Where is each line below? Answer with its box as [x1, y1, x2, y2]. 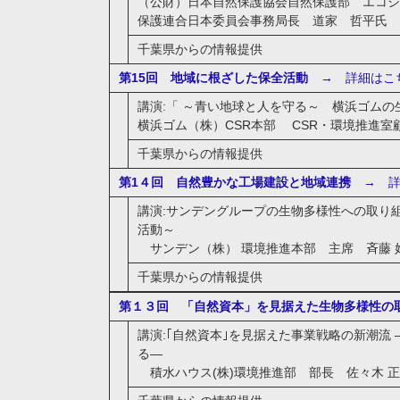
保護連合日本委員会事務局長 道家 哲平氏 [137, 13, 387, 28]
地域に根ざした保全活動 [170, 71, 308, 85]
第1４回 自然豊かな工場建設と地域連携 [118, 175, 351, 189]
